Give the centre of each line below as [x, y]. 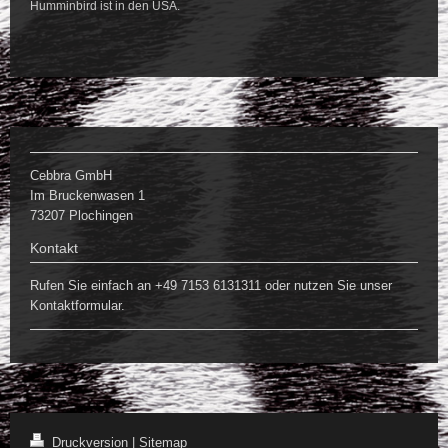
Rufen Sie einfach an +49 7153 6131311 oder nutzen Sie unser [211, 286]
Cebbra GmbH [71, 175]
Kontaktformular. [77, 306]
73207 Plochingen [83, 215]
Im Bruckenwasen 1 [87, 195]
